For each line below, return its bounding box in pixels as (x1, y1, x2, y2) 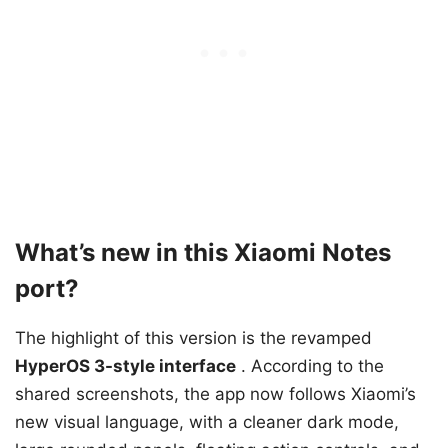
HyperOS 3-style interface (15, 356, 236, 377)
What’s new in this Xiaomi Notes (15, 238, 391, 268)
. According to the (236, 356, 384, 377)
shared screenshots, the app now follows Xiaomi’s (15, 384, 416, 405)
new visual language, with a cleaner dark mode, (15, 412, 399, 433)
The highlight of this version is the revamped (15, 328, 372, 349)
